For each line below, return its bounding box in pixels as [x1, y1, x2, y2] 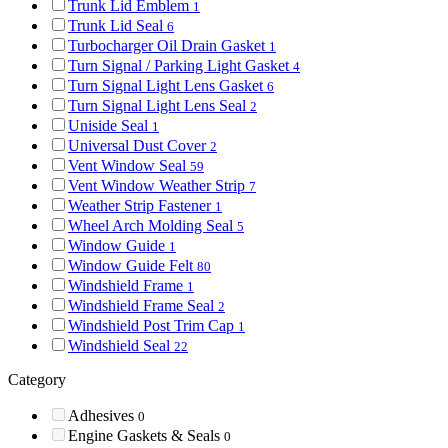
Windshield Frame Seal [68, 296, 218, 314]
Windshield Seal [68, 336, 174, 354]
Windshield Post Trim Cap [68, 316, 238, 334]
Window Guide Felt [68, 256, 197, 274]
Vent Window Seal [68, 156, 190, 174]
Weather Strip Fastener [68, 196, 215, 214]
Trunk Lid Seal [68, 16, 167, 34]
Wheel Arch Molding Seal [68, 216, 237, 234]
